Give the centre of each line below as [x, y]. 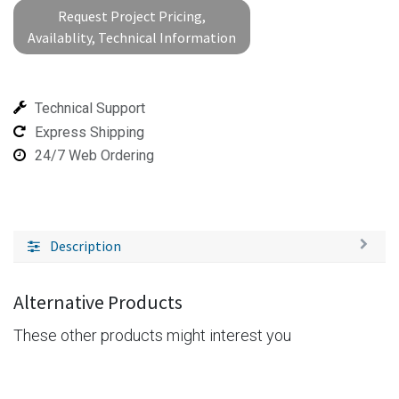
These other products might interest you [152, 336]
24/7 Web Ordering [94, 156]
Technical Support [90, 108]
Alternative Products [98, 303]
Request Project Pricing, [132, 16]
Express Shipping [90, 132]
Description [85, 246]
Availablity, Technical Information [132, 37]
